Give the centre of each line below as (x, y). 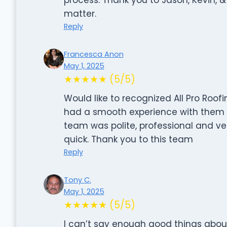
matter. (80, 13)
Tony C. (77, 180)
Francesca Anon (93, 54)
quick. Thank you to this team (128, 139)
